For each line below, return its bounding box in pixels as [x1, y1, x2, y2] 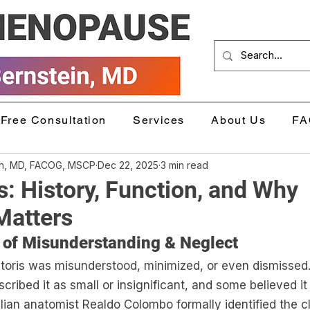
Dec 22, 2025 [98, 158, 158, 171]
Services [133, 113, 185, 127]
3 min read [161, 158, 208, 171]
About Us [211, 113, 266, 127]
